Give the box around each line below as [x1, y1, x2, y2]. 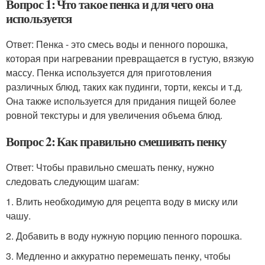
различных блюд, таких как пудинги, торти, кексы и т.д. [6, 79, 243, 93]
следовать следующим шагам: [6, 174, 139, 188]
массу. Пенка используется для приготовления [6, 65, 212, 79]
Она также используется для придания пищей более [6, 93, 236, 108]
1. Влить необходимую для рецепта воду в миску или [6, 194, 238, 208]
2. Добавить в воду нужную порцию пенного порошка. [6, 228, 242, 243]
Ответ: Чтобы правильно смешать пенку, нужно [6, 160, 214, 174]
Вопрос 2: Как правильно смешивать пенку [6, 132, 227, 150]
